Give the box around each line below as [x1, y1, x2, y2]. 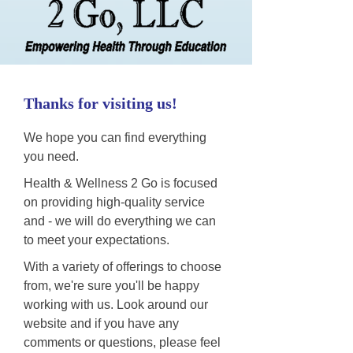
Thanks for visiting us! [24, 95, 177, 112]
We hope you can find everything [24, 131, 206, 144]
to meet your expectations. [24, 233, 169, 247]
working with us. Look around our [24, 298, 208, 311]
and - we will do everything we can [24, 214, 216, 228]
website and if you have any [24, 317, 179, 330]
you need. [24, 150, 79, 163]
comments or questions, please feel [24, 336, 221, 349]
